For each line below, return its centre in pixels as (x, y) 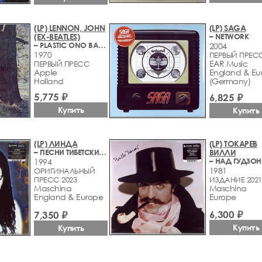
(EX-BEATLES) (57, 36)
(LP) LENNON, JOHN (70, 27)
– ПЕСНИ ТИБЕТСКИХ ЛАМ (103, 152)
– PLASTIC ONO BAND (102, 45)
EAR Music (228, 63)
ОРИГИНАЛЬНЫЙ (65, 170)
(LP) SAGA (227, 27)
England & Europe (69, 196)
